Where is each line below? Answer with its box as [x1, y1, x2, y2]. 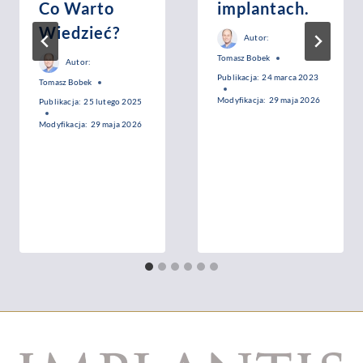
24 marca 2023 [262, 72, 318, 82]
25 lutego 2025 [83, 96, 143, 106]
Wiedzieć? [39, 23, 120, 43]
